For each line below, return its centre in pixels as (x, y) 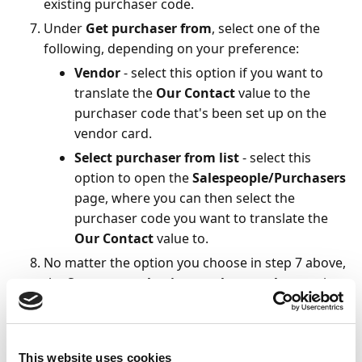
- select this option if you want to (222, 73)
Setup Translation (141, 303)
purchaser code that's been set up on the (200, 113)
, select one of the (266, 28)
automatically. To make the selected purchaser (185, 323)
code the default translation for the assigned (181, 343)
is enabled (232, 303)
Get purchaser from (149, 28)
